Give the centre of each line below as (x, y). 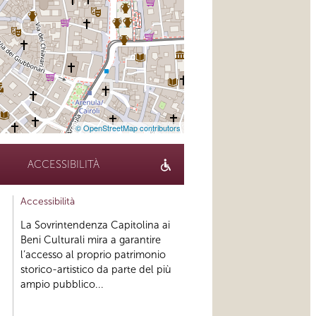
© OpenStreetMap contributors (128, 127)
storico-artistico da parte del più (96, 270)
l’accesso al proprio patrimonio (93, 255)
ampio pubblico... (62, 285)
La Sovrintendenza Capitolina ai (95, 225)
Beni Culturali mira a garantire (90, 240)
